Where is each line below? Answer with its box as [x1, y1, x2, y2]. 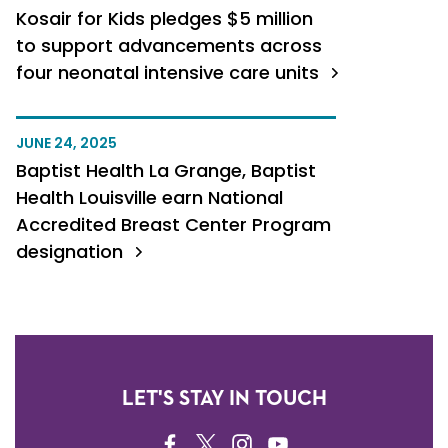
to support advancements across [16, 33, 322, 58]
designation [16, 239, 128, 264]
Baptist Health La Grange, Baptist [16, 158, 316, 183]
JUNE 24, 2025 [16, 133, 117, 153]
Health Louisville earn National [16, 185, 283, 210]
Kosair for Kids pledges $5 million [16, 6, 313, 31]
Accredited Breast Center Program [16, 212, 331, 237]
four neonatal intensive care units [16, 60, 324, 85]
